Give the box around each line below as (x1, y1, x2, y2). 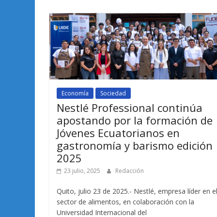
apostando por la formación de (57, 112, 213, 127)
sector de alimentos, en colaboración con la (57, 197, 194, 206)
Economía (62, 89, 89, 97)
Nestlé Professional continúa (57, 100, 202, 115)
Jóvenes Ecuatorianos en (57, 125, 180, 140)
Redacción (115, 166, 144, 175)
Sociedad (100, 89, 126, 97)
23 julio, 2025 (64, 166, 100, 175)
